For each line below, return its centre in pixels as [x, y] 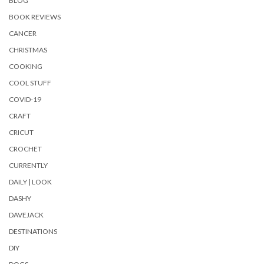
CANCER [23, 33]
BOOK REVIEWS [35, 16]
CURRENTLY [28, 165]
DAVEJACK [26, 214]
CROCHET [25, 148]
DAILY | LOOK [30, 181]
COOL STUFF [30, 82]
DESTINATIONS [33, 231]
